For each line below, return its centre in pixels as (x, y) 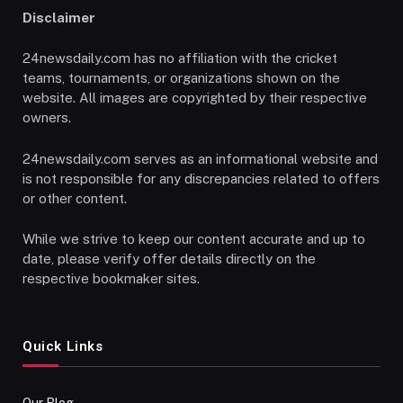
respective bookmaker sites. (111, 278)
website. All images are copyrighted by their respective (195, 98)
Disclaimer (60, 18)
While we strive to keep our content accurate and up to (194, 238)
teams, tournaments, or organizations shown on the (181, 78)
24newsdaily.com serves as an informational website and (200, 158)
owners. (47, 118)
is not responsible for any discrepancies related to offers (201, 178)
